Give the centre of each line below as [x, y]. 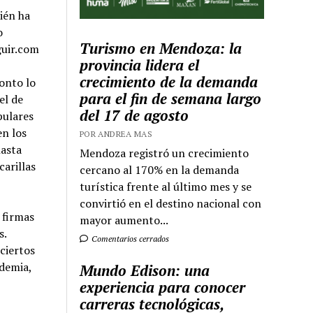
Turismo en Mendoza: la [161, 48]
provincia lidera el [140, 65]
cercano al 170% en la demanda [160, 169]
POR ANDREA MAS [116, 133]
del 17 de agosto [134, 115]
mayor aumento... [124, 220]
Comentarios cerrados [130, 238]
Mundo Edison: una [145, 270]
